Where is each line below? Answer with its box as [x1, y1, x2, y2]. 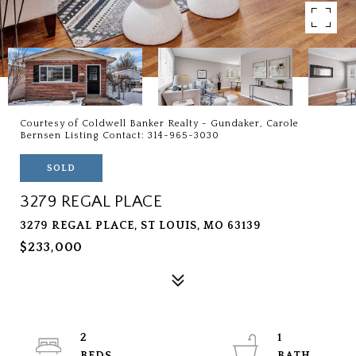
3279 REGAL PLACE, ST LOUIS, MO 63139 [20, 219, 261, 232]
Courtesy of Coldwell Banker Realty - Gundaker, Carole [20, 118, 299, 129]
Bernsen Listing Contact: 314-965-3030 [20, 130, 222, 141]
